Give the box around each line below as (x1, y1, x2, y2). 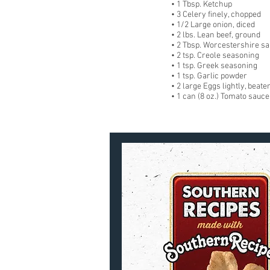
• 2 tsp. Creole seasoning (171, 51, 259, 61)
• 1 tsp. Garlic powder (171, 71, 247, 81)
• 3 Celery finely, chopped (171, 10, 261, 20)
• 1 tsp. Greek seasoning (171, 61, 257, 71)
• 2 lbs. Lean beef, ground (171, 30, 260, 40)
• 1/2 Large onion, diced (171, 20, 255, 30)
